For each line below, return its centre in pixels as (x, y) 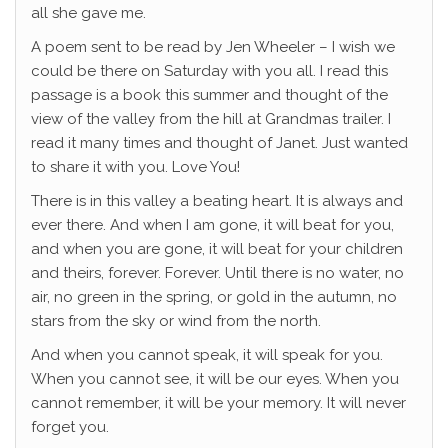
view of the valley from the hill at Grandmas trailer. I (211, 119)
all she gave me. (88, 13)
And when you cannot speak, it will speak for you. (207, 355)
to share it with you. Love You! (135, 167)
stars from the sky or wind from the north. (176, 321)
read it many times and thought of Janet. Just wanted (219, 143)
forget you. (70, 427)
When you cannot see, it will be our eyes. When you (215, 379)
